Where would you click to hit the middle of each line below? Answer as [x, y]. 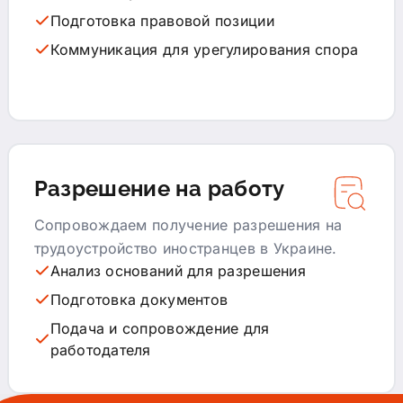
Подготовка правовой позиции [162, 20]
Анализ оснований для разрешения [178, 270]
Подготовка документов [139, 299]
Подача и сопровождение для [160, 328]
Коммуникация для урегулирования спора [204, 49]
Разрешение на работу [159, 188]
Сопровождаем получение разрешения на [188, 224]
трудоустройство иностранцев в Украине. [185, 248]
